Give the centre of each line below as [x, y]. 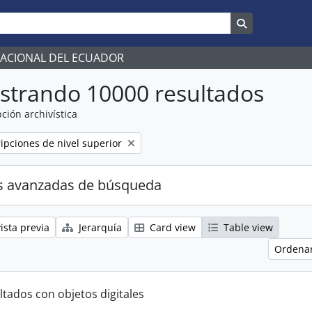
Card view [171, 227]
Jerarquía [99, 227]
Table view [247, 227]
